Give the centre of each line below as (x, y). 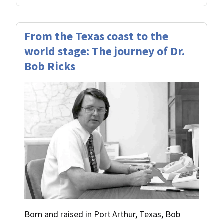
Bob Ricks (50, 66)
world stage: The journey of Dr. (105, 51)
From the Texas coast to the (96, 36)
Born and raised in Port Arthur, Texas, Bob (102, 214)
